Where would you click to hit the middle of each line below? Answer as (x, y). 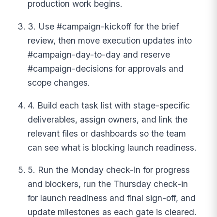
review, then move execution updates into (110, 40)
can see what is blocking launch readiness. (112, 147)
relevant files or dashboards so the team (107, 133)
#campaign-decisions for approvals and (106, 68)
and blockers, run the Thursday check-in (108, 184)
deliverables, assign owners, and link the (108, 119)
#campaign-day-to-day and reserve (99, 54)
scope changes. (59, 82)
